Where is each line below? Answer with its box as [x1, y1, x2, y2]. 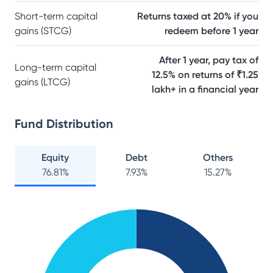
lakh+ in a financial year [152, 83, 258, 95]
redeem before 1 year [165, 25, 258, 37]
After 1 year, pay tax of [159, 54, 258, 66]
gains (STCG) [15, 25, 71, 37]
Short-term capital [15, 10, 97, 22]
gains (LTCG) [15, 76, 70, 88]
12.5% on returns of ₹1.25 [152, 69, 258, 80]
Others [202, 152, 233, 163]
